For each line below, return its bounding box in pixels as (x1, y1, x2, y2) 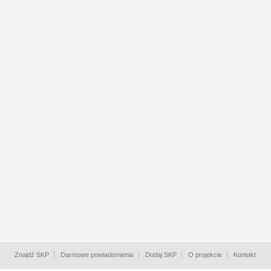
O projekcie (188, 251, 222, 258)
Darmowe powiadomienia (60, 251, 134, 258)
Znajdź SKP (15, 251, 49, 258)
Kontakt (233, 251, 256, 258)
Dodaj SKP (145, 251, 177, 258)
